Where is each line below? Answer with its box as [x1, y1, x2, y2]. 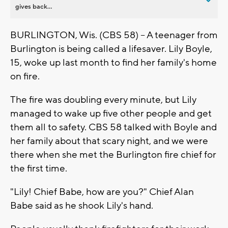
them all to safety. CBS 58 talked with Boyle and [10, 121, 217, 133]
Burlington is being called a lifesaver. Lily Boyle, [10, 42, 212, 55]
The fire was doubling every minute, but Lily [10, 93, 196, 106]
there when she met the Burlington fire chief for [10, 148, 216, 161]
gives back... [15, 2, 52, 11]
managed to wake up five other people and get [10, 107, 212, 120]
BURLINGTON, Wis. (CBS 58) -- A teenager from [10, 28, 218, 41]
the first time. [10, 162, 67, 175]
